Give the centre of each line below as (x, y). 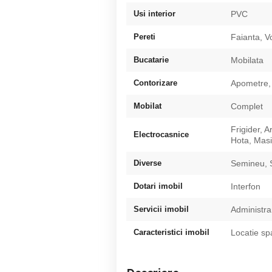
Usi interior (155, 13)
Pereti (144, 36)
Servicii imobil (161, 209)
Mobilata (247, 60)
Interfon (246, 186)
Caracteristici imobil (172, 232)
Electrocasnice (161, 134)
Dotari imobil (158, 186)
